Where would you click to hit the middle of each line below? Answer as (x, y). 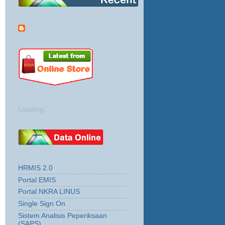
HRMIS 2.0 (35, 168)
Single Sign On (42, 204)
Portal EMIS (37, 180)
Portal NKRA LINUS (49, 192)
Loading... (34, 109)
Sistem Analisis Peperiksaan (63, 215)
